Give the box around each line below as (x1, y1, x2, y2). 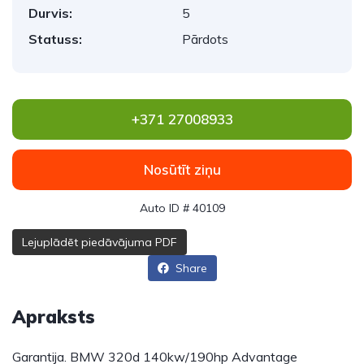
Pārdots (182, 31, 228, 47)
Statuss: (28, 31, 82, 47)
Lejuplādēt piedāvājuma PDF (22, 235, 177, 249)
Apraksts (12, 305, 95, 328)
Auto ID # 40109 (139, 201, 225, 215)
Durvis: (28, 5, 72, 21)
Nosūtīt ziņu (143, 161, 221, 178)
